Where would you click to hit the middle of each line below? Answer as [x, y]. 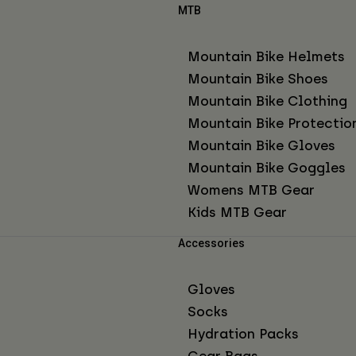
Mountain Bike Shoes [258, 78]
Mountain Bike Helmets [266, 56]
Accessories [211, 243]
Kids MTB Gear [237, 212]
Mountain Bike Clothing [267, 101]
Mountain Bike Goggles [267, 167]
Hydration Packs [243, 333]
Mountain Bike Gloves [261, 145]
